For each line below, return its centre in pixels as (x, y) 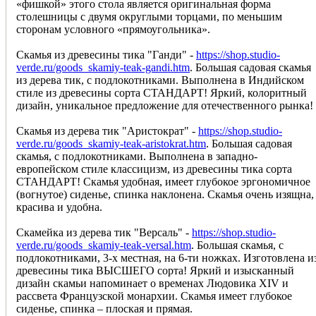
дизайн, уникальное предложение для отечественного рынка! (165, 105)
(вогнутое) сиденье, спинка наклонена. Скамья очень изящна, (165, 194)
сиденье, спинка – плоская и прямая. (104, 308)
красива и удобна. (59, 207)
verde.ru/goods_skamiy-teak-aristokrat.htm (111, 143)
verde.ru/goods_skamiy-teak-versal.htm (104, 245)
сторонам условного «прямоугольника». (113, 29)
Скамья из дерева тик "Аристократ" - (107, 130)
